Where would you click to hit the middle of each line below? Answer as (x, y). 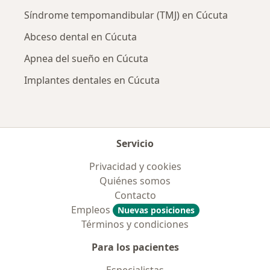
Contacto (135, 196)
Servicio (135, 144)
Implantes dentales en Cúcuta (92, 80)
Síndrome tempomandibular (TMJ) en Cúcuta (126, 15)
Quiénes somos (135, 181)
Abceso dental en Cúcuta (80, 37)
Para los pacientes (135, 247)
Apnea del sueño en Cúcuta (86, 59)
